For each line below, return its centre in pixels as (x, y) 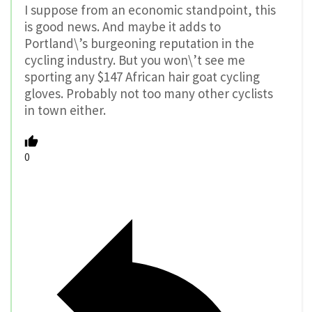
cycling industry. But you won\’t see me (135, 60)
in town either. (65, 110)
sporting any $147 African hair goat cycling (142, 76)
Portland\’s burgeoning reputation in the (139, 43)
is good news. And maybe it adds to (123, 26)
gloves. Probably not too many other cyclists (149, 93)
